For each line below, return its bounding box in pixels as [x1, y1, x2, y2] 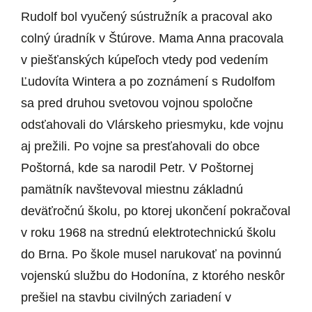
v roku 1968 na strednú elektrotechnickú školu [21, 226, 276, 240]
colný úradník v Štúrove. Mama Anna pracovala [21, 31, 283, 46]
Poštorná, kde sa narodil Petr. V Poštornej [21, 161, 253, 175]
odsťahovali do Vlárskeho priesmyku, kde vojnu [21, 118, 283, 132]
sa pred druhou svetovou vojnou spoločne [21, 96, 253, 111]
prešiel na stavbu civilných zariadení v [21, 290, 231, 305]
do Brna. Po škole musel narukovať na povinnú [21, 247, 281, 262]
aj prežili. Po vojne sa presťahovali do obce [21, 139, 260, 154]
